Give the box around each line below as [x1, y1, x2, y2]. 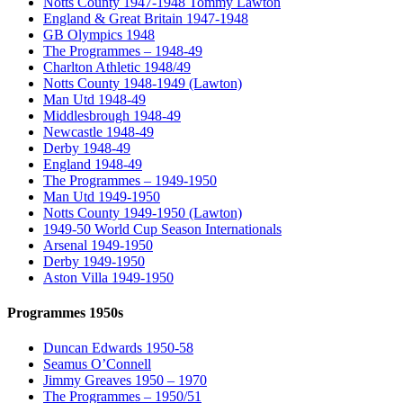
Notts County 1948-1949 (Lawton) [43, 75, 242, 91]
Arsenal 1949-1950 [43, 237, 153, 253]
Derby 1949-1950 [43, 253, 145, 269]
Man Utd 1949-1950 [43, 188, 160, 204]
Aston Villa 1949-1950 [43, 269, 174, 285]
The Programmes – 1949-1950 [43, 172, 217, 188]
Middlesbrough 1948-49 [43, 107, 181, 123]
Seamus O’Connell [43, 356, 151, 372]
